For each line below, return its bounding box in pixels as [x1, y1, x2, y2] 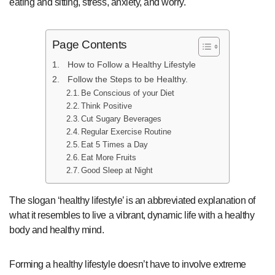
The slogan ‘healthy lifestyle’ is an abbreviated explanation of [9, 195, 255, 206]
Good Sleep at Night [81, 166, 153, 176]
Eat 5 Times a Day [81, 140, 149, 150]
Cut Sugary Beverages [81, 114, 162, 124]
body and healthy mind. [9, 225, 106, 236]
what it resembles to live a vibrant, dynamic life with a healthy [9, 210, 255, 221]
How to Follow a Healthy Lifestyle [67, 60, 196, 70]
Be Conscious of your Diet [81, 88, 175, 98]
